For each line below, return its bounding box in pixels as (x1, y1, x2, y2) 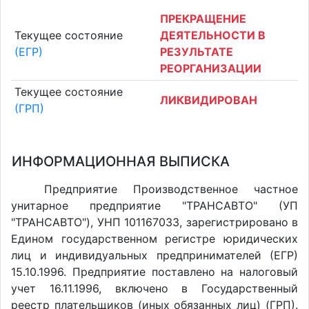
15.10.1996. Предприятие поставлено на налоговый (11, 265, 298, 279)
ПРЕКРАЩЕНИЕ (160, 11, 246, 26)
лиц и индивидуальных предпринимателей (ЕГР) (11, 248, 298, 262)
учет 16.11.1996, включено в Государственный (11, 281, 298, 295)
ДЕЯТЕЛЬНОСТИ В (160, 28, 266, 42)
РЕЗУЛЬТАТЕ (160, 44, 233, 59)
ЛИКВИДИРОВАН (160, 93, 257, 108)
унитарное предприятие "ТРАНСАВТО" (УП (11, 199, 298, 212)
